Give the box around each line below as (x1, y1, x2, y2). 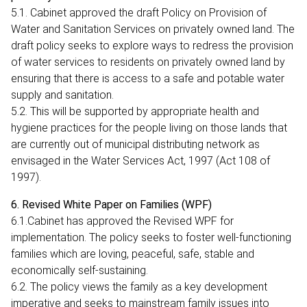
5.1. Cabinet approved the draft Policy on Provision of (11, 5, 267, 19)
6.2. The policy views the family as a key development (11, 280, 267, 293)
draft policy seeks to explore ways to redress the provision (11, 38, 293, 52)
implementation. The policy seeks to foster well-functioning (11, 230, 291, 244)
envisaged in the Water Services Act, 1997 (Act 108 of (11, 153, 270, 167)
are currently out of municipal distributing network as (11, 137, 260, 151)
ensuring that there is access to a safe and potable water (11, 71, 284, 85)
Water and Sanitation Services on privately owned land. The (11, 22, 295, 36)
